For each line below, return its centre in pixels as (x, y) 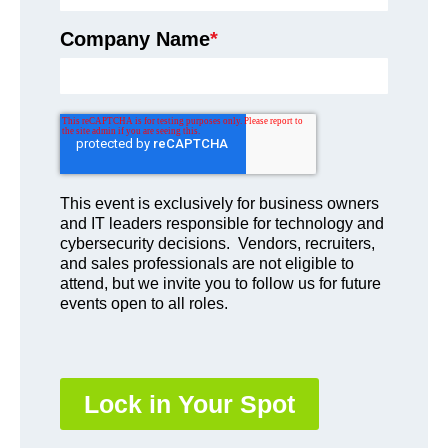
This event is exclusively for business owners (219, 204)
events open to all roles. (148, 304)
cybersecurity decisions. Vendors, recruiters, (217, 244)
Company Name (135, 39)
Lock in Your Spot (189, 404)
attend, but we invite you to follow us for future (220, 284)
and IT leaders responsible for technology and (222, 224)
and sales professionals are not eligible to (207, 264)
